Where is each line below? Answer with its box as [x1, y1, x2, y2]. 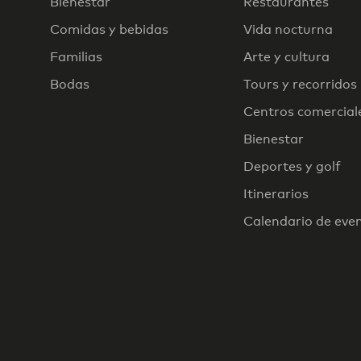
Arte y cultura [243, 48, 330, 64]
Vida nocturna [243, 21, 333, 37]
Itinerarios [243, 185, 309, 201]
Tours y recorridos [243, 76, 357, 92]
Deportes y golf [243, 158, 341, 174]
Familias [50, 48, 102, 64]
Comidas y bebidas [50, 21, 168, 37]
